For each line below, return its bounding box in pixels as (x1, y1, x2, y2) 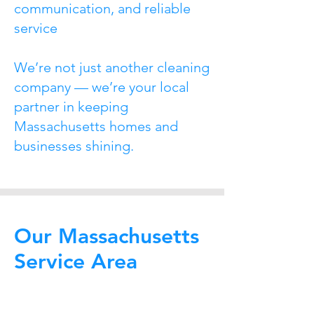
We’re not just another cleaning (14, 59, 210, 76)
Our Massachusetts (14, 224, 199, 249)
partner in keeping (14, 98, 128, 115)
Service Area (14, 249, 137, 274)
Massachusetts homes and (14, 118, 178, 135)
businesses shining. (14, 137, 134, 154)
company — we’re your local (14, 78, 189, 95)
